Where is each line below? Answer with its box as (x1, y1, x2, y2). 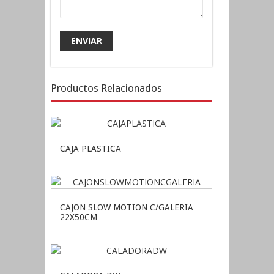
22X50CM (60, 212, 97, 223)
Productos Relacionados (51, 82, 162, 95)
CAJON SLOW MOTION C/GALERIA (60, 202, 193, 213)
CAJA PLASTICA (60, 144, 121, 154)
